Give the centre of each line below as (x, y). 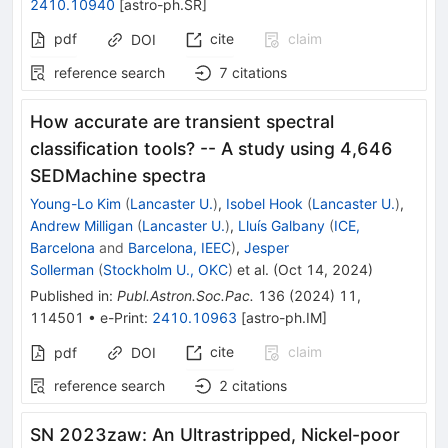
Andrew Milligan (81, 225)
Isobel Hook (264, 203)
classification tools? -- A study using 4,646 (211, 148)
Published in (69, 295)
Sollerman (62, 269)
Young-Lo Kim (75, 203)
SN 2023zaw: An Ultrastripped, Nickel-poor (215, 434)
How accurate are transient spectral (182, 121)
